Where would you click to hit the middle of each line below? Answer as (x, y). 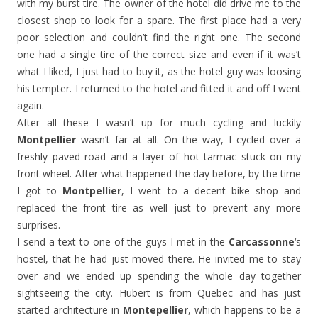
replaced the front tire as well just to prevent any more (159, 207)
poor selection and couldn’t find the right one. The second (159, 37)
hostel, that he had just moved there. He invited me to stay (159, 258)
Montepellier (155, 309)
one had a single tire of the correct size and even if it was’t (159, 54)
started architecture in (70, 309)
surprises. (39, 224)
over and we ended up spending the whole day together (159, 275)
